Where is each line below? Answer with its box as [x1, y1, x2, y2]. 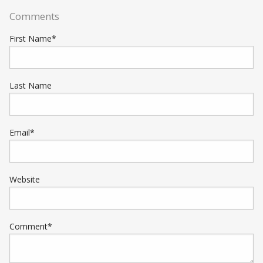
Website [9, 173, 40, 185]
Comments [9, 9, 59, 23]
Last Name [9, 79, 52, 91]
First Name [9, 32, 52, 44]
